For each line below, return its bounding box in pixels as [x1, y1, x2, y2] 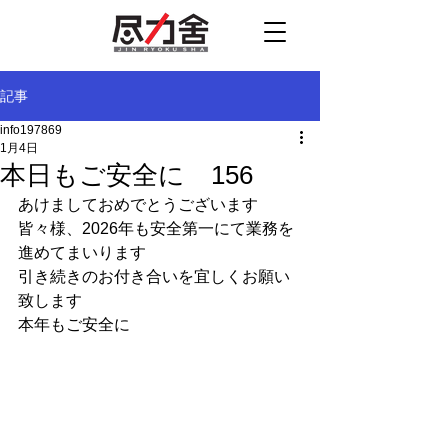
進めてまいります [18, 244, 146, 261]
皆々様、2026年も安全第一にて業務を [18, 220, 294, 237]
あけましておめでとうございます [18, 196, 258, 213]
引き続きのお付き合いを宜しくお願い [18, 268, 290, 285]
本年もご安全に [18, 316, 130, 333]
